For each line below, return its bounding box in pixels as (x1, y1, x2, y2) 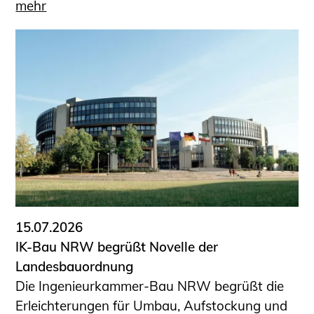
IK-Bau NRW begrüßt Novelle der (15, 238, 219, 255)
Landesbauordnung (15, 257, 134, 275)
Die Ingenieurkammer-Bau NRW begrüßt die (15, 277, 285, 294)
